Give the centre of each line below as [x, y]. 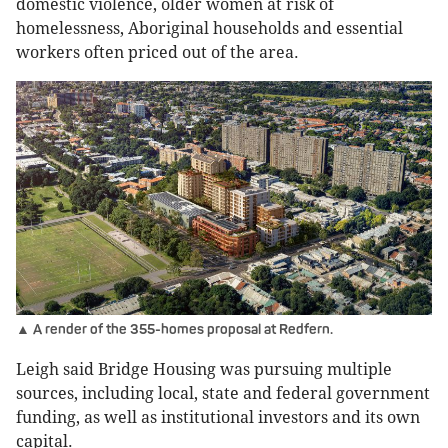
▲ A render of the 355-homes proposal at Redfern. [174, 330]
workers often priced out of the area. [157, 53]
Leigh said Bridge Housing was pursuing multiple [204, 370]
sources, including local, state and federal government [223, 394]
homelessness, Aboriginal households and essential [209, 29]
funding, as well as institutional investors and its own [218, 418]
